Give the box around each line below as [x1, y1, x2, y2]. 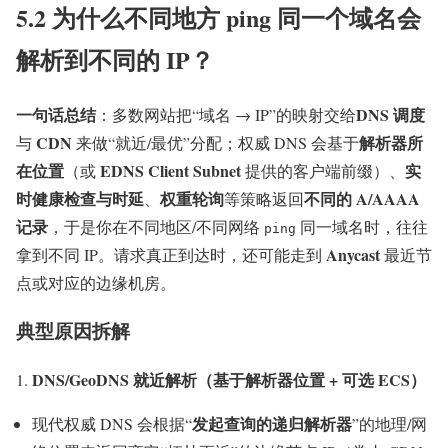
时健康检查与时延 [16, 186, 144, 210]
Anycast [326, 242, 380, 266]
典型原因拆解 [16, 317, 130, 345]
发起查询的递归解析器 [192, 412, 352, 436]
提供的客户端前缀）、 [241, 159, 405, 181]
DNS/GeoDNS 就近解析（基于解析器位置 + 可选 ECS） [32, 368, 426, 392]
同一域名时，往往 [296, 215, 428, 237]
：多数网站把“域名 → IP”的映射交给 [96, 103, 356, 125]
